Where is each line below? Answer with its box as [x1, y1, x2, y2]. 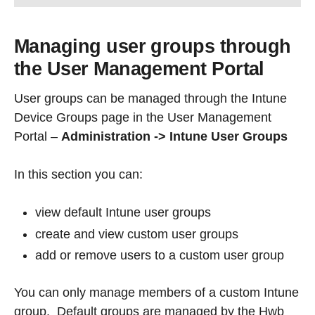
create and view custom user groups [35, 226, 238, 241]
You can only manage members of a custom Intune [14, 285, 299, 300]
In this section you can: [14, 167, 143, 182]
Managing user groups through [14, 35, 291, 57]
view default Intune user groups [35, 205, 211, 220]
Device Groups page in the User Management [14, 110, 271, 125]
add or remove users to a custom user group [35, 248, 284, 263]
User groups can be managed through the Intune [14, 91, 287, 106]
